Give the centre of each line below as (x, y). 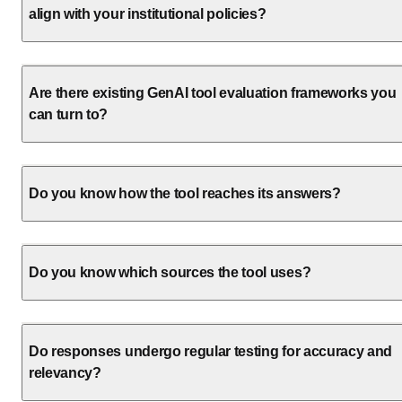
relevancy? (65, 373)
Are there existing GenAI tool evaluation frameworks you (213, 93)
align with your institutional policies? (148, 14)
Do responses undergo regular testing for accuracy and (211, 352)
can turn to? (69, 115)
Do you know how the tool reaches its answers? (185, 194)
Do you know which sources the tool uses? (170, 273)
